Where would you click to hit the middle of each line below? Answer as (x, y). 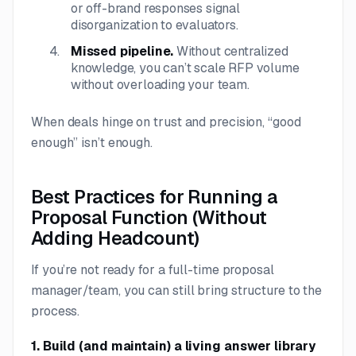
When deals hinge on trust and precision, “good (166, 122)
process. (56, 311)
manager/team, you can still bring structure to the (177, 290)
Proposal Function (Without (149, 217)
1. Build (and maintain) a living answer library (173, 346)
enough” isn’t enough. (92, 142)
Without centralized (232, 51)
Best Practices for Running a (155, 197)
